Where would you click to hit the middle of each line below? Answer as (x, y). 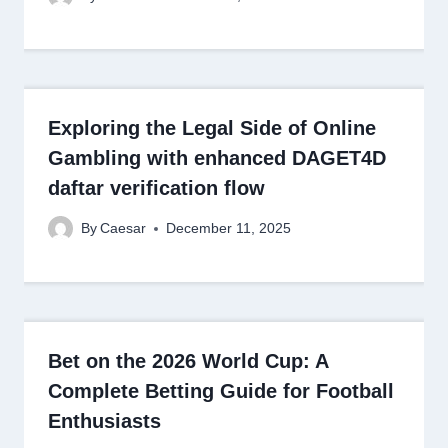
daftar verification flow (156, 187)
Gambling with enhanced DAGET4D (217, 157)
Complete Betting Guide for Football (221, 391)
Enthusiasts (104, 421)
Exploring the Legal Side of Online (212, 127)
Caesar (123, 229)
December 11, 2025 (229, 229)
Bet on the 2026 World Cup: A (188, 361)
